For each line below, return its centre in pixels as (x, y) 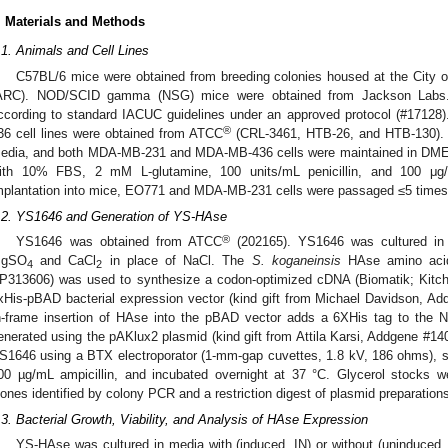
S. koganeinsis (296, 261)
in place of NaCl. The (177, 261)
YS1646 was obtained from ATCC (119, 242)
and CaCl (65, 261)
